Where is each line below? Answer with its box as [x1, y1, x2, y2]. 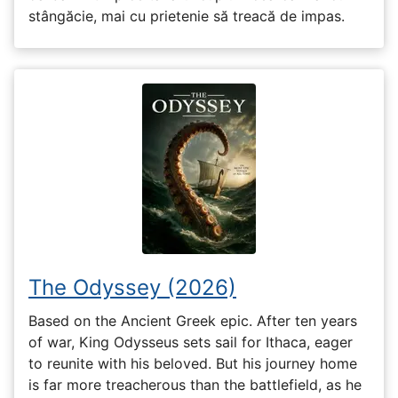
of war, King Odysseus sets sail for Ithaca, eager [28, 332, 353, 351]
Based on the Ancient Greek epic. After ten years [28, 311, 357, 330]
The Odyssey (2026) [28, 275, 236, 301]
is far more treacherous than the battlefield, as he [28, 375, 362, 394]
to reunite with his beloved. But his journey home [28, 354, 357, 372]
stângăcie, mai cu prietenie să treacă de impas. [28, 7, 345, 26]
